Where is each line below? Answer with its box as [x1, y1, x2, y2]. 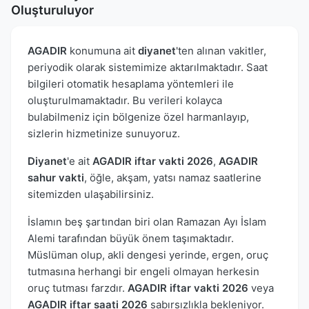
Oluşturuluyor [11, 2, 94, 17]
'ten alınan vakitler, [176, 43, 266, 57]
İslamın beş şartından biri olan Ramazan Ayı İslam [28, 215, 266, 228]
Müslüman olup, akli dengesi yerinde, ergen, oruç [28, 248, 268, 261]
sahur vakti [28, 170, 84, 184]
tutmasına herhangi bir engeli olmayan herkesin [28, 264, 259, 278]
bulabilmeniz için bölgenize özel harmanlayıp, [28, 110, 249, 123]
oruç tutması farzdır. [28, 281, 128, 295]
